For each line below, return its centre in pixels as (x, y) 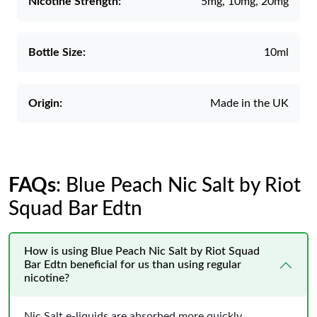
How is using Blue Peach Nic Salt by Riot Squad (142, 251)
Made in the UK (249, 103)
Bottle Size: (57, 52)
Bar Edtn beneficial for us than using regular (133, 265)
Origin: (45, 103)
